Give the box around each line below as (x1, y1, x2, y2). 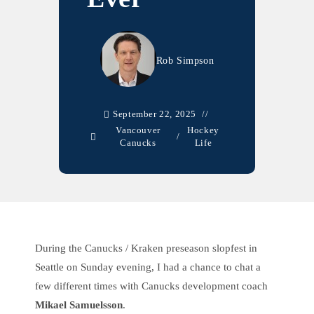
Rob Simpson (156, 55, 214, 66)
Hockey (187, 125, 219, 135)
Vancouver (116, 125, 161, 135)
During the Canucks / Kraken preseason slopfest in (35, 242, 257, 254)
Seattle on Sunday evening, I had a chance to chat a (35, 261, 261, 273)
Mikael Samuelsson (35, 299, 123, 310)
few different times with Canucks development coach (35, 280, 268, 292)
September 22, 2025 (113, 109, 197, 119)
